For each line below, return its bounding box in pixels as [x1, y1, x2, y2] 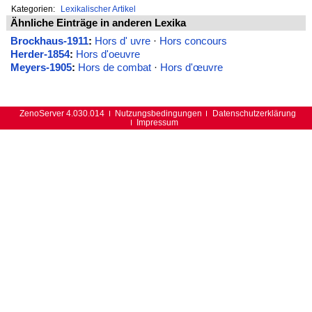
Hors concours [159, 35, 227, 47]
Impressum [136, 118, 179, 127]
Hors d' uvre [94, 35, 150, 47]
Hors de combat [77, 61, 151, 73]
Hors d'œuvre [159, 61, 223, 73]
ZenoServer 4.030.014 [19, 109, 105, 118]
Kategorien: [11, 3, 56, 13]
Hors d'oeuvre [75, 48, 140, 60]
